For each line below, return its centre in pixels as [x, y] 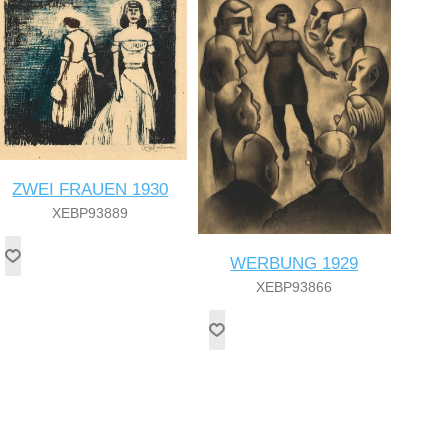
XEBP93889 [90, 212]
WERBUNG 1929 [294, 263]
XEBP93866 [294, 286]
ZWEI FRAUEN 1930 [90, 189]
